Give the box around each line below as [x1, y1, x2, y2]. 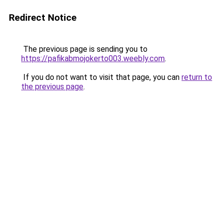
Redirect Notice [9, 12, 76, 23]
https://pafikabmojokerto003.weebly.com [21, 54, 165, 63]
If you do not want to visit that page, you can [21, 73, 182, 82]
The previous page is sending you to [21, 44, 147, 54]
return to [182, 73, 212, 82]
